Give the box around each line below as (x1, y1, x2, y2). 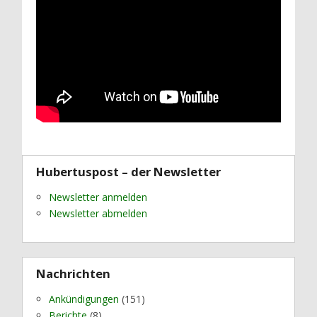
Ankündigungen (49, 292, 120, 306)
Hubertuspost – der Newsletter (36, 163, 221, 180)
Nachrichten (36, 265, 111, 282)
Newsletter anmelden (49, 190, 148, 204)
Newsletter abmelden (49, 207, 148, 220)
